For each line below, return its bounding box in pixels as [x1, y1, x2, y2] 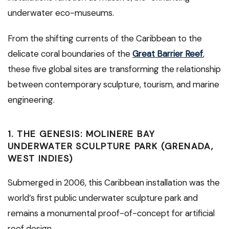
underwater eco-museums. [8, 7, 114, 18]
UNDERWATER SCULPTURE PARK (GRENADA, [8, 140, 214, 152]
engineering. [8, 94, 55, 105]
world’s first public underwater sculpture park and [8, 192, 198, 203]
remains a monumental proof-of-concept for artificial [8, 207, 215, 219]
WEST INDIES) [8, 152, 73, 164]
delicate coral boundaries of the [8, 48, 132, 59]
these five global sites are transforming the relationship [8, 63, 221, 75]
